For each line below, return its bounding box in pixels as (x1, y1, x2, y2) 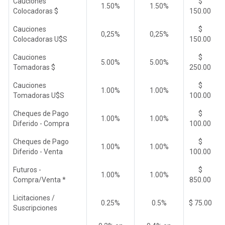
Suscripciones (13, 203, 57, 212)
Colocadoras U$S (13, 35, 67, 43)
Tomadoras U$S (13, 91, 64, 99)
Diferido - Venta (13, 147, 63, 156)
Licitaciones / (13, 193, 55, 202)
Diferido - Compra (13, 119, 69, 128)
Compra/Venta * (13, 175, 66, 184)
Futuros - (13, 165, 41, 174)
